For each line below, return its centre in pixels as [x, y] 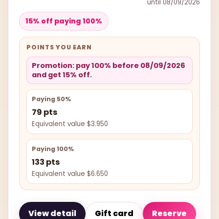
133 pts [46, 162]
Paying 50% [51, 99]
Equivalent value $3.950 [70, 124]
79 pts [44, 112]
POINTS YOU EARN [59, 47]
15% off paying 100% [64, 21]
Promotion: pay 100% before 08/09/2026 [109, 65]
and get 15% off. [62, 75]
